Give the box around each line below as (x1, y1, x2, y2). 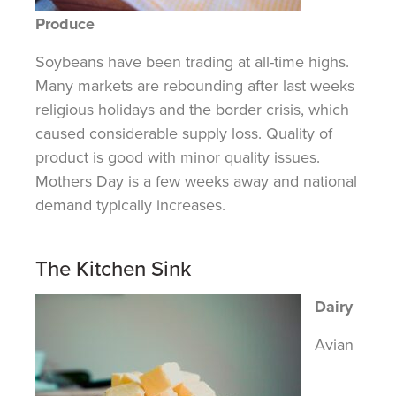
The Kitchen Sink (35, 253, 191, 284)
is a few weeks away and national (124, 169, 357, 192)
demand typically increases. (35, 193, 230, 216)
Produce (35, 12, 95, 36)
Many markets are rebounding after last (35, 73, 310, 96)
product (35, 145, 88, 168)
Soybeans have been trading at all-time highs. (35, 49, 349, 72)
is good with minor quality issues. (88, 145, 320, 168)
